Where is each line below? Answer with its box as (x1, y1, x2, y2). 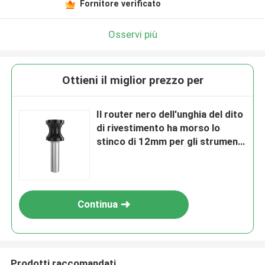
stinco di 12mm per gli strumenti (96, 135, 245, 148)
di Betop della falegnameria (96, 149, 221, 161)
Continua (77, 198, 118, 211)
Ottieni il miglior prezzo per (62, 73, 203, 88)
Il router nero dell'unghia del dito (96, 108, 244, 121)
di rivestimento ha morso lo (96, 122, 221, 134)
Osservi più (108, 28, 157, 40)
